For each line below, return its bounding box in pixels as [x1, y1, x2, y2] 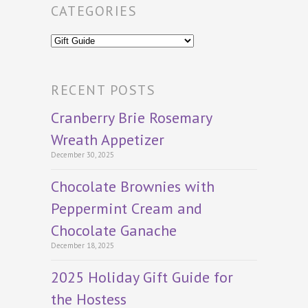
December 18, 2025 [51, 240, 114, 250]
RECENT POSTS [51, 80, 155, 99]
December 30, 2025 [51, 149, 114, 159]
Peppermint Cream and [51, 198, 202, 218]
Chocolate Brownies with [51, 176, 214, 196]
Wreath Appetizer [51, 129, 164, 149]
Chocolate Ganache [51, 220, 177, 240]
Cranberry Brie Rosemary [51, 107, 212, 127]
